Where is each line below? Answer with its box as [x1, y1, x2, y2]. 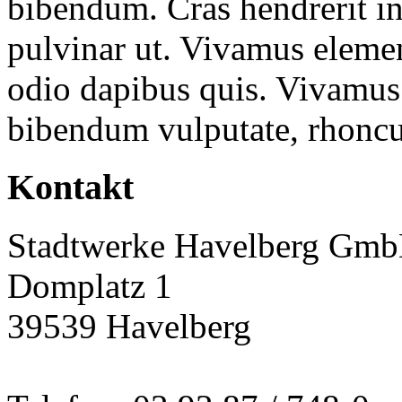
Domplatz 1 [7, 266, 172, 305]
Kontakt [7, 167, 134, 208]
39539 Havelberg [7, 306, 251, 345]
